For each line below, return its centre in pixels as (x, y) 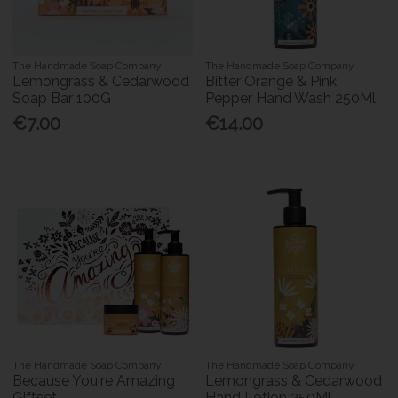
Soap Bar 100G (62, 99)
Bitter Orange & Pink (271, 82)
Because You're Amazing (94, 381)
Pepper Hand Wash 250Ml (291, 99)
